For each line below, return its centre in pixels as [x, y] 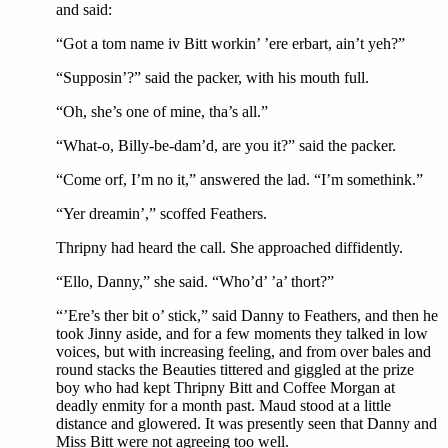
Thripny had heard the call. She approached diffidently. [229, 248]
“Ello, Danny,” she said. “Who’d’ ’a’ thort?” [195, 282]
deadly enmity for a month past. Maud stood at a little [223, 406]
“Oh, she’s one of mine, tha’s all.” [162, 112]
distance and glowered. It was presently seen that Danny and [246, 424]
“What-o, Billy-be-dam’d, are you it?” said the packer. [226, 146]
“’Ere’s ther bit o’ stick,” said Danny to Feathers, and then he [247, 316]
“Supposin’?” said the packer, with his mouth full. [212, 78]
